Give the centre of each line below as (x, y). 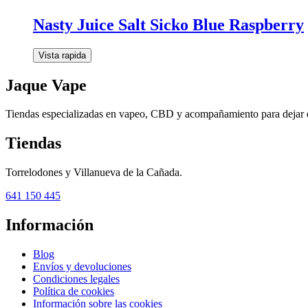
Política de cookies (74, 291)
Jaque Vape (46, 85)
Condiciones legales (76, 279)
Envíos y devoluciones (82, 267)
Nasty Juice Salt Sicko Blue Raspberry (168, 24)
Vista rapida (62, 55)
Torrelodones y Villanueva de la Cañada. (94, 173)
